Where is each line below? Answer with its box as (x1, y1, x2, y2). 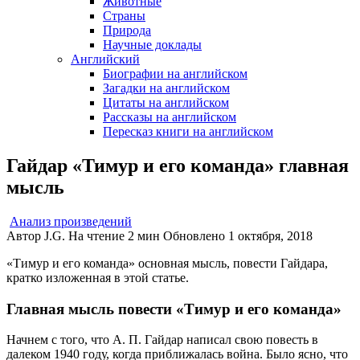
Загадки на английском (103, 81, 230, 95)
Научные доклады (103, 38, 202, 51)
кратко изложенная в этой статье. (6, 270, 189, 284)
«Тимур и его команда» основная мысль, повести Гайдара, (6, 256, 328, 270)
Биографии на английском (103, 67, 247, 80)
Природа (103, 23, 151, 37)
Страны (103, 9, 145, 22)
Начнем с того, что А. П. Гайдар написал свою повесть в (6, 333, 318, 347)
